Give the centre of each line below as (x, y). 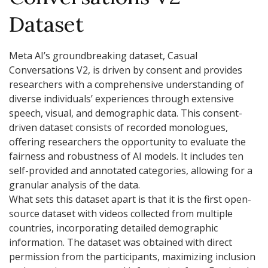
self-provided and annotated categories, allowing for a (131, 170)
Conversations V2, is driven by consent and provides (126, 70)
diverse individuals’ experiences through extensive (121, 98)
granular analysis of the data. (74, 185)
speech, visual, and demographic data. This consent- (126, 113)
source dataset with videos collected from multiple (121, 213)
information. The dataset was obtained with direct (121, 242)
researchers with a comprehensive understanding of (127, 84)
